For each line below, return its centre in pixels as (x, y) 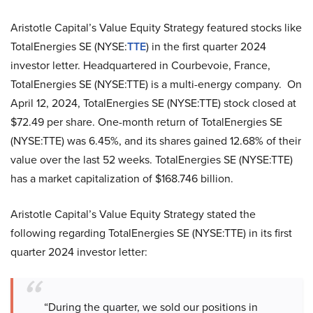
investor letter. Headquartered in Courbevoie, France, (140, 65)
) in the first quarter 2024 (206, 46)
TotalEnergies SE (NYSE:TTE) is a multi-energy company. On (156, 84)
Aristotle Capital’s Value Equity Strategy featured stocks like (156, 28)
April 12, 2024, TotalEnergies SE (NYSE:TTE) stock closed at (153, 103)
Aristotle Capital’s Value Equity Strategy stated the (133, 214)
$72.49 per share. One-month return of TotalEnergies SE (146, 122)
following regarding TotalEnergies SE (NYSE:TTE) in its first (151, 233)
